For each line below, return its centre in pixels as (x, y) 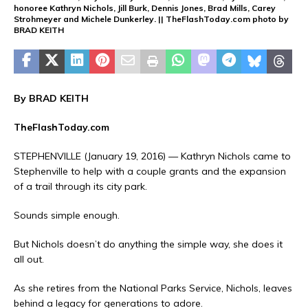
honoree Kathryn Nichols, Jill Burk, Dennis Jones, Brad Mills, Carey (145, 8)
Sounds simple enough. (67, 216)
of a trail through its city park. (80, 187)
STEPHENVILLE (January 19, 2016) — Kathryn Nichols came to (152, 156)
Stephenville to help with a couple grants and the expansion (150, 172)
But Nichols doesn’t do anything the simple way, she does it (148, 244)
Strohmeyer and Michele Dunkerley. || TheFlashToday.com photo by (151, 19)
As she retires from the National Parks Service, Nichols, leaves (153, 288)
